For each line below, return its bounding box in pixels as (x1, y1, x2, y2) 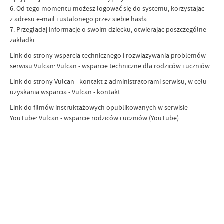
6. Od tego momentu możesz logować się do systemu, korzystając (10, 4, 204, 13)
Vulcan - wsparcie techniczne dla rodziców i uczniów (57, 61, 210, 70)
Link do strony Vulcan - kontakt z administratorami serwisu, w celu (10, 77, 207, 86)
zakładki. (10, 35, 36, 44)
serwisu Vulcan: (10, 61, 57, 70)
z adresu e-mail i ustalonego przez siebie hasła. (10, 14, 148, 23)
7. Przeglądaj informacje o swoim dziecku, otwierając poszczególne (10, 25, 206, 34)
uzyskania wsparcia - (10, 87, 72, 96)
